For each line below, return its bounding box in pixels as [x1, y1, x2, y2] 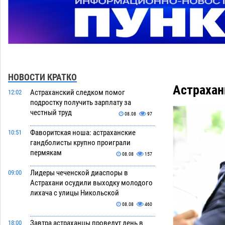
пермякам [30, 148, 62, 158]
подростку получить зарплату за [30, 98, 131, 107]
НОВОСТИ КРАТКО [8, 72, 77, 83]
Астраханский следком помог [30, 88, 125, 97]
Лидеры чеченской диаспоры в [30, 168, 128, 178]
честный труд [30, 108, 72, 118]
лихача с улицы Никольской [30, 188, 119, 198]
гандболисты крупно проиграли [30, 138, 131, 148]
